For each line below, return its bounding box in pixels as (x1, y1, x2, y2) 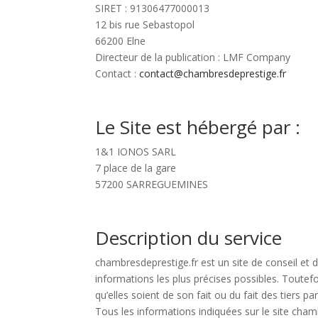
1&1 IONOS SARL (95, 145, 177, 159)
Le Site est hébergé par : (95, 114, 301, 141)
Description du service (95, 225, 283, 251)
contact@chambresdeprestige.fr (139, 67, 287, 81)
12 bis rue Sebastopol (95, 18, 195, 32)
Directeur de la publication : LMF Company (95, 50, 291, 65)
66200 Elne (95, 34, 146, 48)
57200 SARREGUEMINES (95, 177, 209, 192)
